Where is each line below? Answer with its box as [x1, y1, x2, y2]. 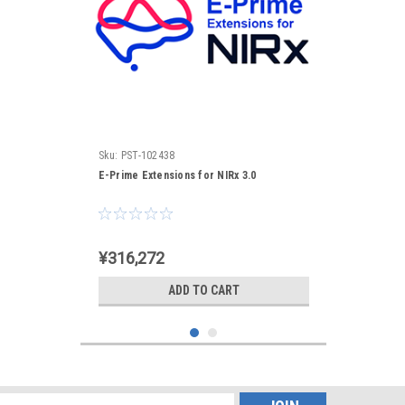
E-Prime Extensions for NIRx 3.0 [98, 169, 257, 182]
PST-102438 [120, 149, 175, 162]
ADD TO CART [167, 283, 240, 297]
